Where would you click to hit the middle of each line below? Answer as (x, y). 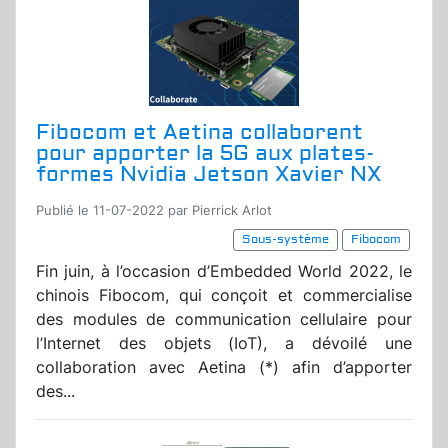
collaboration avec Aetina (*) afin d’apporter (224, 367)
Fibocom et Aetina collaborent (199, 133)
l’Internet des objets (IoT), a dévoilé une (224, 343)
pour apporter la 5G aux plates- (205, 154)
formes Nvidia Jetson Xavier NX (208, 175)
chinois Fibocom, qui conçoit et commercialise (224, 295)
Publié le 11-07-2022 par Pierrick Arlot (154, 211)
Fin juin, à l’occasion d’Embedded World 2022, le (224, 271)
